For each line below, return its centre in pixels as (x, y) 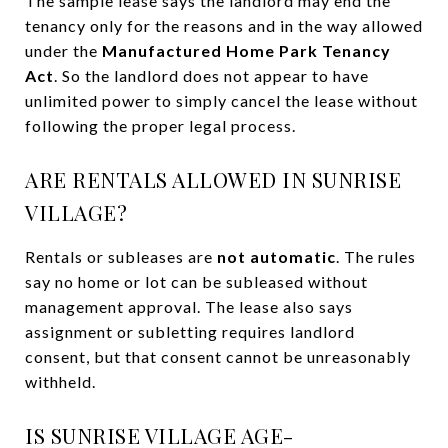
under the (63, 50)
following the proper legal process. (160, 125)
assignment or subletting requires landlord (190, 331)
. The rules (376, 256)
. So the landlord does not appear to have (211, 75)
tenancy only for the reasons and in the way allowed (224, 25)
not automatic (276, 256)
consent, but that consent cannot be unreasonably (218, 356)
